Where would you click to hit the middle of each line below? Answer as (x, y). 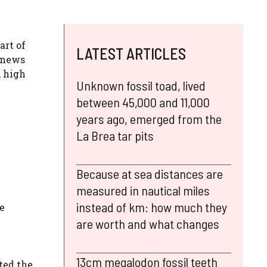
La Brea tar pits (115, 135)
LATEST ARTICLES (131, 53)
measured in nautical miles (143, 190)
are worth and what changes (148, 223)
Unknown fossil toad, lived (141, 85)
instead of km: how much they (152, 207)
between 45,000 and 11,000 (143, 102)
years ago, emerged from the (149, 118)
